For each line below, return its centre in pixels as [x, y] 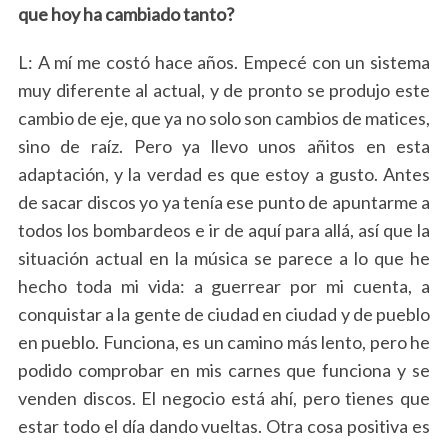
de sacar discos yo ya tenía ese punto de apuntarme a [224, 202]
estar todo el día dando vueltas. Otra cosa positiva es [224, 426]
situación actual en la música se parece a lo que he [224, 258]
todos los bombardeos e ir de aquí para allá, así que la [224, 230]
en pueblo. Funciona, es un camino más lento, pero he [224, 342]
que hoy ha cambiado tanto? [125, 14]
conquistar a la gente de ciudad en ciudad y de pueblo [224, 314]
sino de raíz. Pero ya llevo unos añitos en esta [224, 146]
